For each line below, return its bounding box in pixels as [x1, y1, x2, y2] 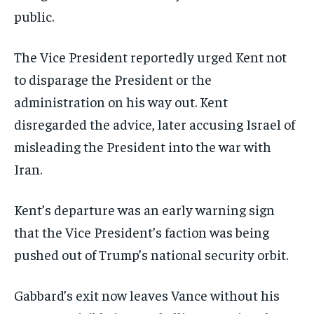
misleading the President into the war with [14, 137, 271, 156]
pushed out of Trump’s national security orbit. [14, 245, 288, 264]
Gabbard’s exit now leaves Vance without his [14, 286, 280, 304]
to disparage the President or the [14, 70, 212, 88]
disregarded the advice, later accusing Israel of [14, 115, 295, 133]
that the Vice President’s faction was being [14, 223, 269, 241]
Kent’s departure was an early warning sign [14, 200, 275, 219]
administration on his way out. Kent [14, 93, 228, 111]
